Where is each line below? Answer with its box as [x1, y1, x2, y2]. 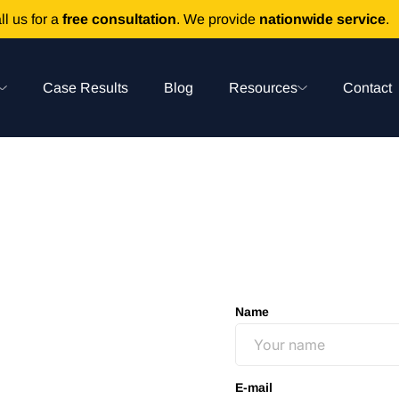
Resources [229, 80, 297, 95]
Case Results [43, 80, 128, 95]
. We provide [176, 12, 259, 27]
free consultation [62, 12, 176, 27]
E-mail [235, 380, 273, 395]
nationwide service [259, 12, 386, 27]
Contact [343, 80, 392, 95]
